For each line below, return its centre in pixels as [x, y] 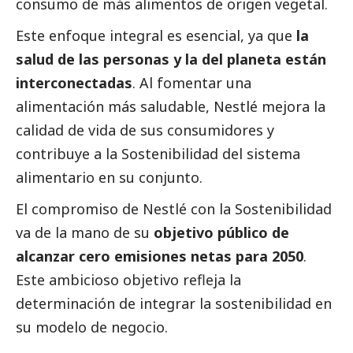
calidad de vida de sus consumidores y [145, 130]
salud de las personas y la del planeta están [171, 59]
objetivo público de [221, 233]
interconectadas [74, 83]
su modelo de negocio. [92, 327]
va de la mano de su [85, 233]
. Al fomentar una [192, 83]
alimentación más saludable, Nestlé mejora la [171, 107]
